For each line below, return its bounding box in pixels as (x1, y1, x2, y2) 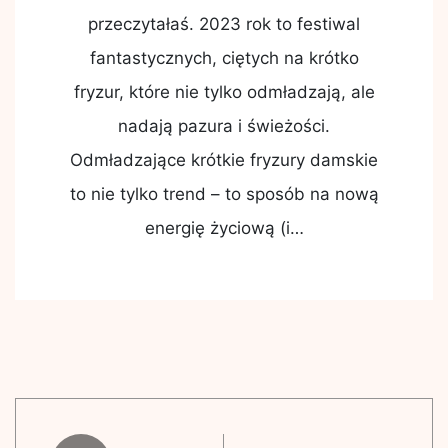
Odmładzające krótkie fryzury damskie (70, 150, 378, 170)
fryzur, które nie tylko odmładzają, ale (73, 82, 375, 102)
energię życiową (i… (144, 218, 304, 238)
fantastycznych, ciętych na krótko (89, 48, 359, 68)
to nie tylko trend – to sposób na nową (69, 184, 379, 204)
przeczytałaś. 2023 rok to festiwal (88, 14, 360, 34)
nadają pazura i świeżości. (118, 116, 330, 136)
